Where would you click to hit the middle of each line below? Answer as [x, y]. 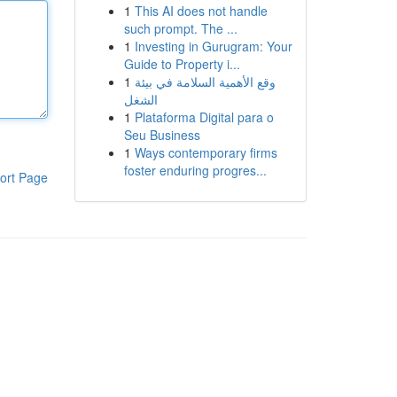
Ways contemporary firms [206, 152]
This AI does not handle [201, 11]
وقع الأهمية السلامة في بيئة [205, 82]
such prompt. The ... [180, 28]
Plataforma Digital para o [204, 117]
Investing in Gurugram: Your [213, 46]
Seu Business [162, 135]
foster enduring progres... [195, 170]
